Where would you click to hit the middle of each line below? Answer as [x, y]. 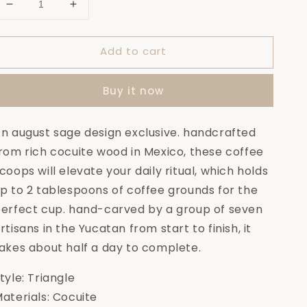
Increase [96, 10]
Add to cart [133, 51]
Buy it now [133, 90]
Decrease [35, 10]
